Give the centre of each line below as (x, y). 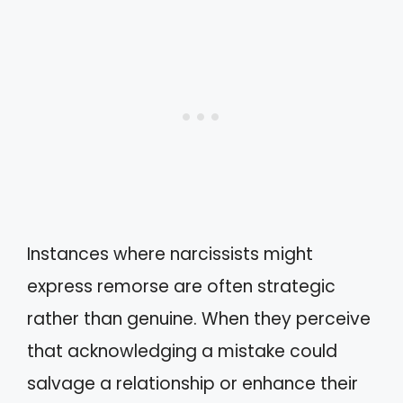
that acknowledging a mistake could (182, 351)
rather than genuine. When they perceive (199, 319)
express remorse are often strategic (181, 287)
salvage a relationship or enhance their (193, 384)
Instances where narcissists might (170, 254)
